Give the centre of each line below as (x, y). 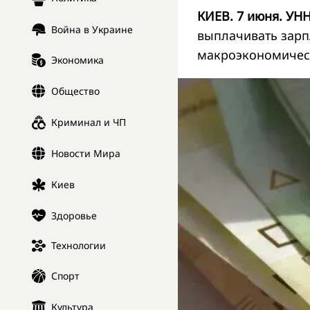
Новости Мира (86, 154)
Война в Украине (92, 30)
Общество (75, 91)
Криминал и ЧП (89, 122)
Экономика (77, 60)
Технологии (79, 246)
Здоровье (74, 215)
